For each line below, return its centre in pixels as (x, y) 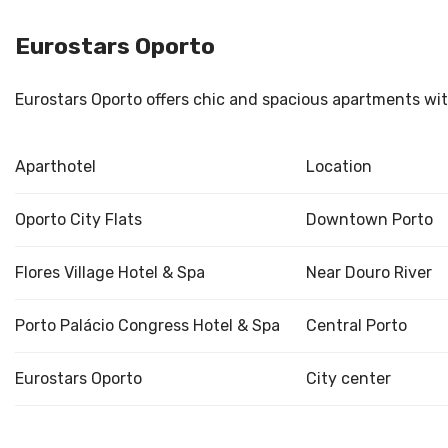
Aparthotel (55, 167)
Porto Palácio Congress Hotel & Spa (147, 326)
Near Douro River (368, 273)
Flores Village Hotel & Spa (110, 273)
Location (338, 167)
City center (348, 379)
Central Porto (356, 326)
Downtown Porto (369, 220)
